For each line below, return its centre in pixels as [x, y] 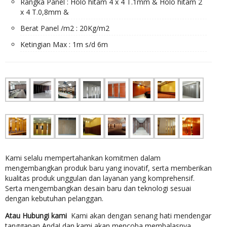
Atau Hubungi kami [37, 216]
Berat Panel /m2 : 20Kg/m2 [65, 28]
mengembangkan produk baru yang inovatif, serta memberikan [108, 168]
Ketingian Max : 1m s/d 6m [64, 44]
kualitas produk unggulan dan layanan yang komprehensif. [100, 178]
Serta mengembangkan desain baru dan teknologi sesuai [98, 188]
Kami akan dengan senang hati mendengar [140, 216]
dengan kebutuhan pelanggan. [54, 199]
